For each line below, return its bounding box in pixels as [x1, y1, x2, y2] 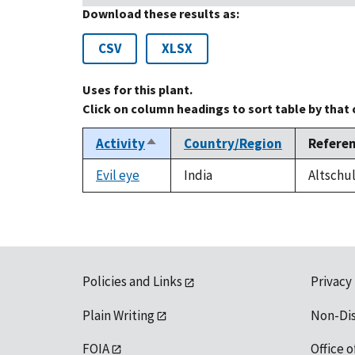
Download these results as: [82, 6, 239, 22]
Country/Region [184, 135, 282, 153]
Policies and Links [82, 273, 182, 291]
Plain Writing [82, 306, 155, 324]
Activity [96, 135, 145, 153]
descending [145, 153, 216, 171]
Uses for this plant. [82, 82, 193, 98]
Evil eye [96, 166, 139, 185]
